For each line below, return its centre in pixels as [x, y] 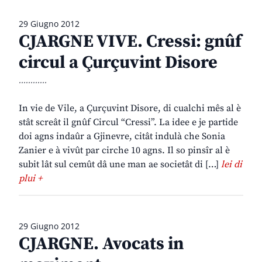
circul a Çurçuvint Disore [118, 63]
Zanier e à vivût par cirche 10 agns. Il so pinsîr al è [124, 151]
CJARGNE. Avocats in [101, 244]
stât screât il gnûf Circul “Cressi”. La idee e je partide [128, 123]
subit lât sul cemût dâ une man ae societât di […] [120, 165]
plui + [30, 179]
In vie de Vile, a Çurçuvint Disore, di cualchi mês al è [130, 108]
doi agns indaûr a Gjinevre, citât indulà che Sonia [122, 137]
